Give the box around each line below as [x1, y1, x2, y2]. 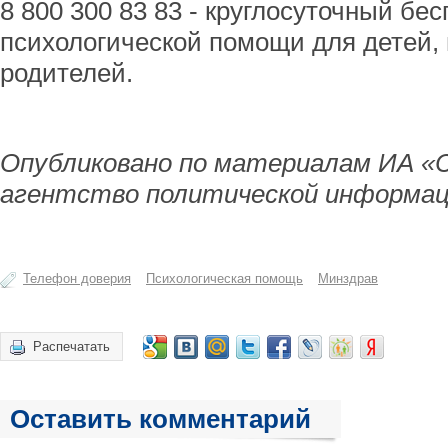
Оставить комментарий [10, 404, 311, 434]
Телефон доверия [23, 271, 131, 286]
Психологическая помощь [146, 271, 303, 286]
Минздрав [318, 271, 378, 286]
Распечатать [33, 339, 110, 354]
